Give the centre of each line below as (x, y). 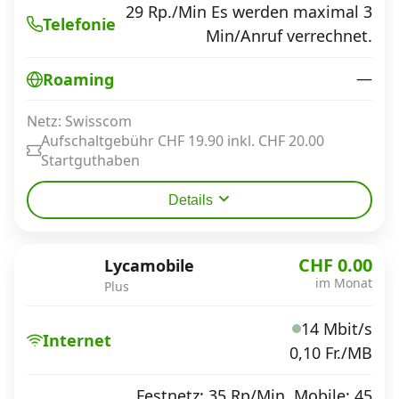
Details (191, 200)
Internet (77, 340)
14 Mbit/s (337, 328)
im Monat (344, 283)
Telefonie (79, 24)
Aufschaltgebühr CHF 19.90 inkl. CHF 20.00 (183, 141)
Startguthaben (90, 160)
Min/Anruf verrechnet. (289, 36)
